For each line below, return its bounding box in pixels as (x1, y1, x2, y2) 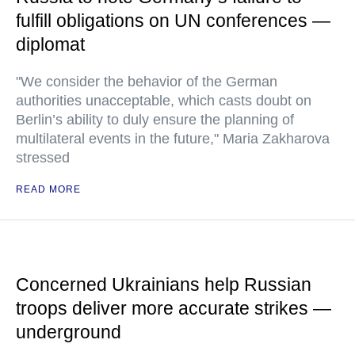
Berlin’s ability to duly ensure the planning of (16, 112, 294, 128)
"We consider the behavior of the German (16, 74, 277, 90)
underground (16, 322, 121, 342)
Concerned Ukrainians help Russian (16, 274, 311, 295)
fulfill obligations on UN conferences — (16, 10, 330, 31)
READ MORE (16, 184, 81, 195)
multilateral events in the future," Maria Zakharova (16, 131, 330, 147)
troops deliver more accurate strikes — (16, 298, 331, 319)
